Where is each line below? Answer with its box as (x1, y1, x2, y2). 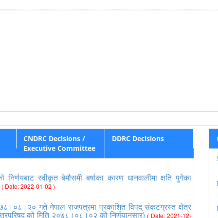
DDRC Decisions (112, 134, 164, 143)
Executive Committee (23, 144, 95, 153)
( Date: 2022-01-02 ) (1, 182, 55, 190)
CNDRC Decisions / (23, 134, 85, 143)
